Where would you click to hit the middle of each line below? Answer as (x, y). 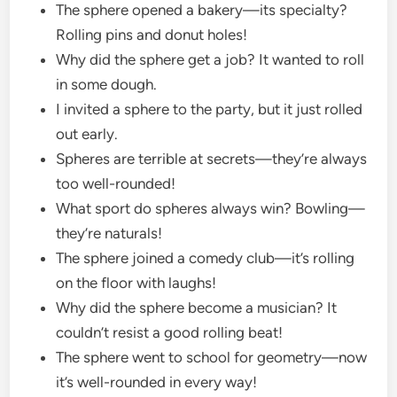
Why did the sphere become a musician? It (197, 307)
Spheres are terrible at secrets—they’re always (212, 158)
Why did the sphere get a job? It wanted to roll (210, 59)
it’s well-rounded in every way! (159, 381)
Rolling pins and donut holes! (154, 34)
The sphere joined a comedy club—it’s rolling (206, 257)
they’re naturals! (111, 233)
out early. (89, 133)
